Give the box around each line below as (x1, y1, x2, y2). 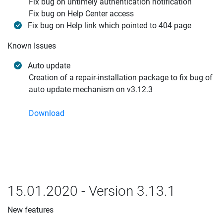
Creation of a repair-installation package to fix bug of (29, 73, 213, 82)
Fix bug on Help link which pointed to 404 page (28, 21, 191, 30)
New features (7, 205, 54, 215)
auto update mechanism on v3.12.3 (29, 85, 153, 94)
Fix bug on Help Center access (29, 9, 134, 18)
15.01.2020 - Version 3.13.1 (7, 183, 175, 199)
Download (29, 109, 64, 118)
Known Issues (7, 41, 56, 51)
